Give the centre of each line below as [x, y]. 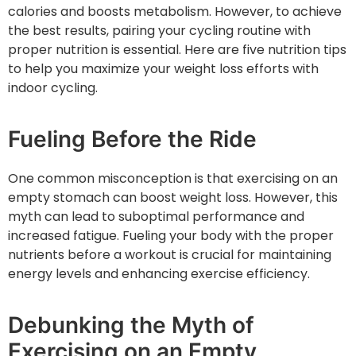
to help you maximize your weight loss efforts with [163, 69]
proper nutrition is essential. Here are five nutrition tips [177, 50]
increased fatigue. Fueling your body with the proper [171, 236]
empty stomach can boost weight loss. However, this [173, 198]
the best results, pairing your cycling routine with [159, 31]
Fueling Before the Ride [132, 139]
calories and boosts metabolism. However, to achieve [175, 12]
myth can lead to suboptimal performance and [156, 217]
